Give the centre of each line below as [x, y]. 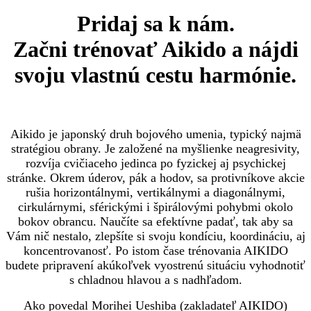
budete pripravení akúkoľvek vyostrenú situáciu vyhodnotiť [155, 265]
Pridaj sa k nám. [155, 24]
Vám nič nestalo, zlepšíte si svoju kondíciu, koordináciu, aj [155, 236]
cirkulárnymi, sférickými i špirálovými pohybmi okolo [155, 207]
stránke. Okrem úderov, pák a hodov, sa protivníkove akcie [155, 177]
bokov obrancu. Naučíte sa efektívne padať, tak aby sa [155, 221]
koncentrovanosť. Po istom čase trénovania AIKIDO [155, 250]
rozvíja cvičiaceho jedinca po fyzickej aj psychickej [155, 163]
